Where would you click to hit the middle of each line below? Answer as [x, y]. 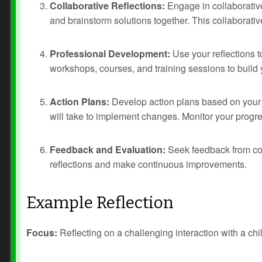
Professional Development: [110, 54]
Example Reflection [100, 203]
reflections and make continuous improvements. [148, 164]
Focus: [42, 232]
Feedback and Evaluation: [108, 149]
